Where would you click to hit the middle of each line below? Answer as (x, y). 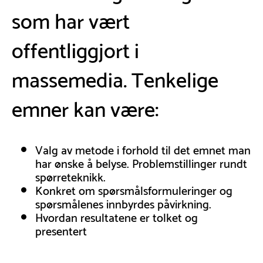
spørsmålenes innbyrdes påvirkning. (123, 203)
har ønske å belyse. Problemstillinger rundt (141, 162)
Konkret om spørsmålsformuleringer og (134, 189)
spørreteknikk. (70, 176)
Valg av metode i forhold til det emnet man (143, 149)
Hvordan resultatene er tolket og (117, 216)
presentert (61, 230)
